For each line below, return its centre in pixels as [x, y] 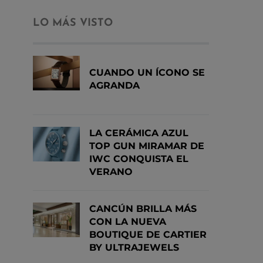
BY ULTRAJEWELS [134, 247]
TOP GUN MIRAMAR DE [147, 146]
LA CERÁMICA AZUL [139, 133]
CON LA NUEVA [128, 222]
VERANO [111, 172]
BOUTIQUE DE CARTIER [148, 235]
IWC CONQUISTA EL [139, 159]
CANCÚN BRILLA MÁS [143, 209]
